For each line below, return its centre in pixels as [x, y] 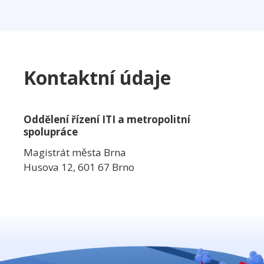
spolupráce [51, 132]
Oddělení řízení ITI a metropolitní [107, 119]
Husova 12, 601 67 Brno [79, 167]
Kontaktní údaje [97, 77]
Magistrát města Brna [75, 152]
